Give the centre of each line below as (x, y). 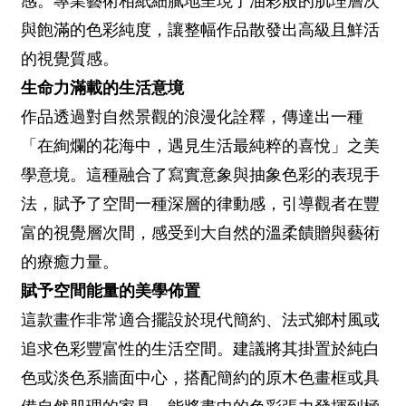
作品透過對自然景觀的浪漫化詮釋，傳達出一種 (192, 117)
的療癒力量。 (70, 262)
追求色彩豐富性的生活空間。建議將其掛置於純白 (200, 349)
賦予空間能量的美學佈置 (111, 291)
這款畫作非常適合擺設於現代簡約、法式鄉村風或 (200, 320)
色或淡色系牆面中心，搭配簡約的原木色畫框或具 (200, 378)
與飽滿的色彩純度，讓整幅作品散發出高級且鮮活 (200, 30)
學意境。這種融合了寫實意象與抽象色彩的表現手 (200, 175)
